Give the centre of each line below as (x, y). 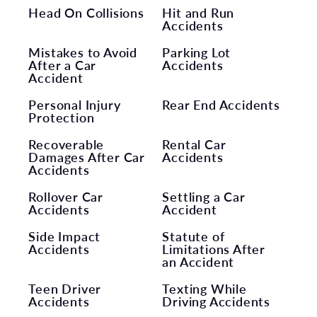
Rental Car (194, 144)
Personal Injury (75, 105)
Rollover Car (66, 197)
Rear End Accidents (221, 105)
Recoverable (67, 144)
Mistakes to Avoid (83, 52)
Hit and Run (198, 13)
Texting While (204, 289)
